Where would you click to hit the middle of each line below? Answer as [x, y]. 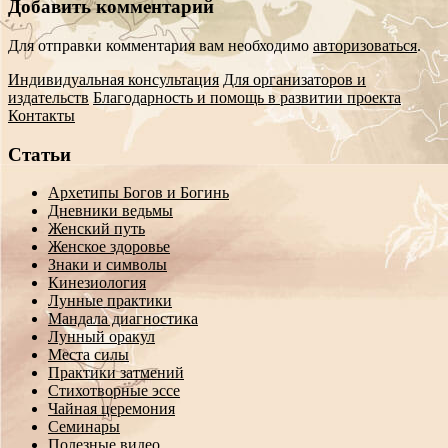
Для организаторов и [294, 79]
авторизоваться [365, 45]
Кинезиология [97, 283]
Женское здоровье [109, 247]
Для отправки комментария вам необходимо [160, 45]
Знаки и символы [107, 265]
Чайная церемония [111, 409]
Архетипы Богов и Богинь [138, 193]
